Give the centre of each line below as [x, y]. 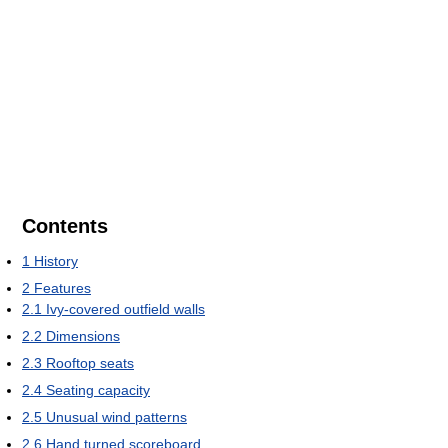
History [56, 261]
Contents [65, 226]
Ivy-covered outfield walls [125, 309]
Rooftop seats [90, 363]
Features [62, 288]
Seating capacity [98, 390]
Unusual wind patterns [116, 417]
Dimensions [83, 336]
